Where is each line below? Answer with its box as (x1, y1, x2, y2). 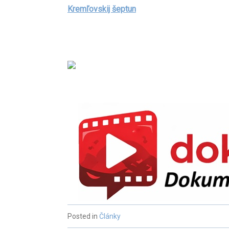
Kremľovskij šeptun (67, 4, 136, 14)
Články (99, 212, 121, 220)
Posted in (67, 212, 99, 220)
